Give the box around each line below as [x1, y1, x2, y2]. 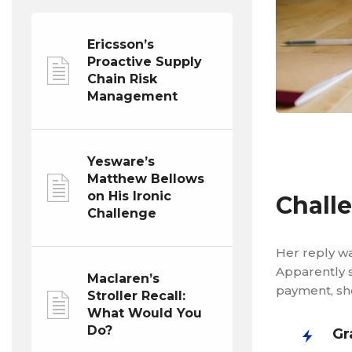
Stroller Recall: [87, 288, 185, 303]
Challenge [87, 206, 156, 221]
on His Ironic [87, 189, 171, 203]
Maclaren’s [87, 271, 159, 286]
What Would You [87, 306, 202, 321]
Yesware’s [87, 154, 155, 169]
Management [87, 89, 178, 104]
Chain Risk [87, 71, 157, 86]
